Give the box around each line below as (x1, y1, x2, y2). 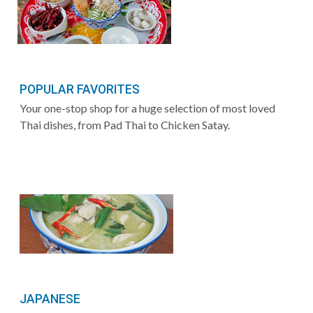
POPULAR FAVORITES (20, 82, 140, 96)
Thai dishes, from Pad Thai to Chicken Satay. (20, 117, 230, 131)
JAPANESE (20, 291, 80, 306)
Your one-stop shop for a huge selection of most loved (20, 101, 275, 115)
